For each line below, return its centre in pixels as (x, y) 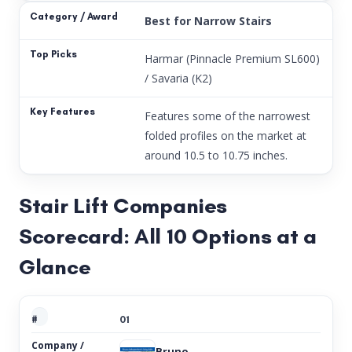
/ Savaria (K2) (178, 78)
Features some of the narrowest (227, 115)
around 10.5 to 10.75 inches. (216, 155)
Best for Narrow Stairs (208, 20)
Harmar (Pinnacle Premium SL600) (232, 58)
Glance (55, 267)
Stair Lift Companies (123, 205)
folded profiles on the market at (225, 135)
